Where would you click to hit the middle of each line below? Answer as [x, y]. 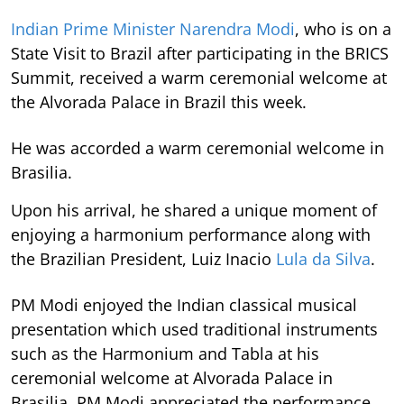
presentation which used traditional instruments [194, 330]
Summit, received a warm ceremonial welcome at [199, 78]
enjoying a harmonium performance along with [191, 235]
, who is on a [343, 29]
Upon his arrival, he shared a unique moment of [194, 211]
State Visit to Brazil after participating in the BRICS [200, 54]
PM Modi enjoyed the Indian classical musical [184, 305]
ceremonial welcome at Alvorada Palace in [172, 378]
